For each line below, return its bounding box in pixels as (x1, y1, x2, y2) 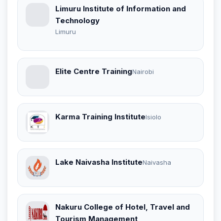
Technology (55, 15, 100, 25)
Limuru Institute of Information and (55, 3, 186, 13)
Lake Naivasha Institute (55, 157, 143, 167)
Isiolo (146, 113, 161, 121)
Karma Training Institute (55, 112, 146, 122)
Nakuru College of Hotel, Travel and (55, 202, 190, 212)
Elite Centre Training (55, 67, 132, 76)
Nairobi (132, 68, 154, 76)
